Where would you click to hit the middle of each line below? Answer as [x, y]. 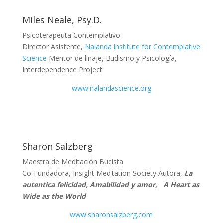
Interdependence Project [62, 69]
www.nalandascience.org [111, 88]
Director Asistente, [53, 47]
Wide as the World [54, 196]
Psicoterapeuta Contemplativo [71, 35]
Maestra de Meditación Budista [73, 162]
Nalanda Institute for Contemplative [142, 47]
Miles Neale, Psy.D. [62, 20]
